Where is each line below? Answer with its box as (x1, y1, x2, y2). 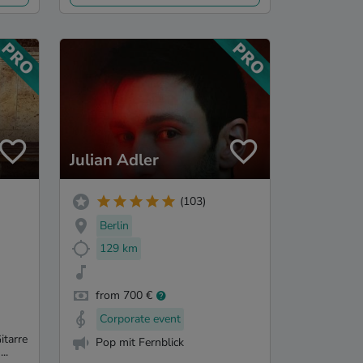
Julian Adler (70, 148, 159, 171)
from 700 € (96, 288, 152, 304)
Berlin (100, 217, 129, 233)
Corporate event (100, 310, 181, 327)
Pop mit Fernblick (96, 334, 184, 350)
